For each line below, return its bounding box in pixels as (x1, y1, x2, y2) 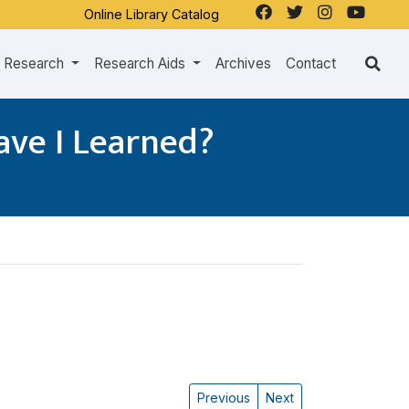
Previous (197, 390, 250, 405)
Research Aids (94, 55, 190, 72)
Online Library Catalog (84, 5, 219, 22)
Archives (215, 55, 271, 72)
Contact (286, 55, 336, 72)
